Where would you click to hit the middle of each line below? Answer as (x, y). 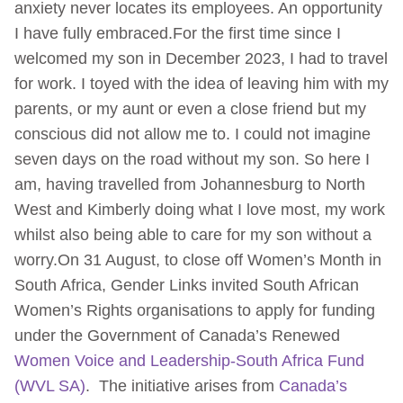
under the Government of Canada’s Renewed (177, 335)
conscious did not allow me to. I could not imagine (193, 134)
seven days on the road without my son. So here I (192, 159)
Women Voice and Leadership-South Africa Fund (189, 360)
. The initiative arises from (182, 385)
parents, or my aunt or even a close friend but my (190, 108)
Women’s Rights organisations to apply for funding (195, 310)
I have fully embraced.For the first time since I (178, 33)
